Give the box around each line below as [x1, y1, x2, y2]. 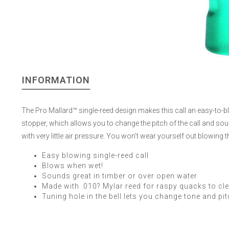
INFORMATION [22, 74, 90, 85]
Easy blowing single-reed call [42, 151, 149, 159]
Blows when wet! [42, 161, 103, 170]
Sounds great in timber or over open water [42, 171, 197, 180]
